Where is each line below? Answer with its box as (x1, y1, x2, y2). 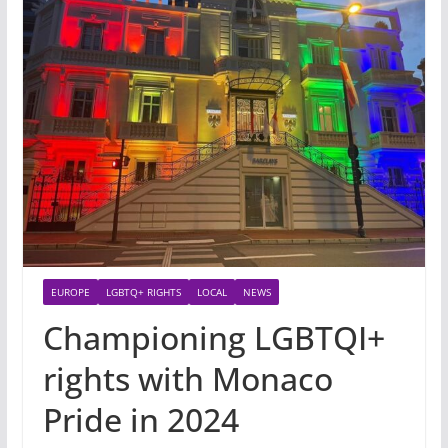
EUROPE (50, 284, 90, 299)
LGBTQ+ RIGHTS (105, 284, 181, 299)
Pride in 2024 (42, 397, 239, 441)
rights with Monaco (42, 356, 333, 400)
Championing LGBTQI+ (42, 315, 385, 359)
